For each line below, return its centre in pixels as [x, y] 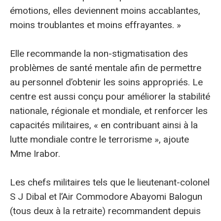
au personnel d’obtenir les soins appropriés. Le [106, 82]
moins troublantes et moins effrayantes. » [95, 25]
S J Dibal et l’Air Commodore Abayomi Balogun [106, 197]
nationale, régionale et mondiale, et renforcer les [109, 110]
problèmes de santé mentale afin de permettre [106, 68]
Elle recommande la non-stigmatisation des [99, 53]
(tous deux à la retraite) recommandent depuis [105, 211]
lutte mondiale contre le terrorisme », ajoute [99, 139]
